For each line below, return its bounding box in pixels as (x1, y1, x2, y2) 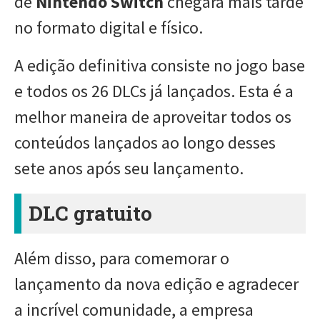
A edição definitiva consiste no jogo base (14, 54, 305, 76)
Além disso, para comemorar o (14, 246, 229, 269)
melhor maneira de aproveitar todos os (14, 105, 291, 128)
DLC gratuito (29, 199, 152, 226)
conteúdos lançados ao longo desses (14, 131, 276, 154)
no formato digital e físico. (14, 16, 203, 39)
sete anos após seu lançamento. (14, 156, 244, 179)
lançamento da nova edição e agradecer (14, 272, 299, 295)
